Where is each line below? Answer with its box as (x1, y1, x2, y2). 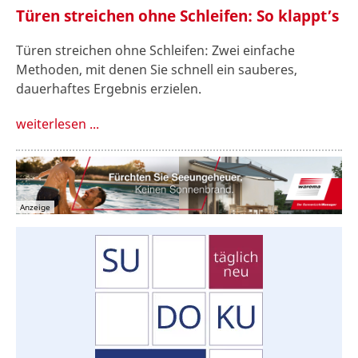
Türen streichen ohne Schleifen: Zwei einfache (16, 41, 295, 59)
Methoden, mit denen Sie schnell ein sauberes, (16, 60, 297, 78)
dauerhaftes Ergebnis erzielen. (16, 79, 201, 97)
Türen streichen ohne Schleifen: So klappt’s (16, 6, 339, 26)
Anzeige (20, 201, 50, 213)
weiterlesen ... (16, 114, 99, 133)
